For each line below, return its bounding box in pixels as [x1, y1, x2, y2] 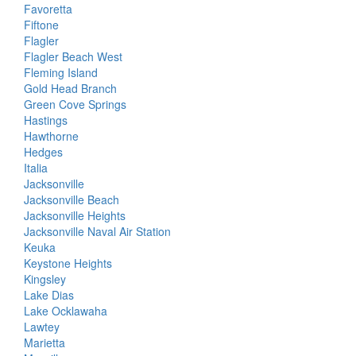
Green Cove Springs [24, 96, 126, 112]
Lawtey [24, 319, 60, 335]
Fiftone [24, 17, 59, 33]
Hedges [24, 144, 63, 160]
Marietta [24, 335, 65, 350]
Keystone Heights [24, 255, 112, 271]
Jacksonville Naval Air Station [24, 223, 171, 239]
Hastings [24, 112, 68, 128]
